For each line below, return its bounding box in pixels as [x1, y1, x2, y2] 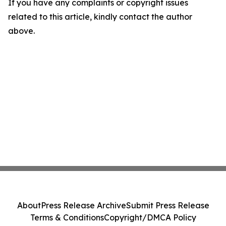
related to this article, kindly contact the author [8, 12, 192, 22]
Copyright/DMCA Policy [103, 212, 196, 222]
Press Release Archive [40, 200, 126, 210]
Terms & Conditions [30, 212, 104, 222]
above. [8, 26, 35, 36]
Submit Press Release [126, 200, 209, 210]
